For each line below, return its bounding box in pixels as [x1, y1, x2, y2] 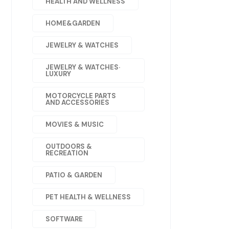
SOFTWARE [45, 215, 83, 223]
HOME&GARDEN [45, 19, 100, 28]
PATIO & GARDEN [45, 171, 102, 179]
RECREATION [45, 149, 88, 157]
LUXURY [45, 70, 71, 78]
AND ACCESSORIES [45, 98, 109, 107]
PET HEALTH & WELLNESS [45, 193, 131, 201]
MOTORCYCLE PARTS [45, 91, 116, 100]
